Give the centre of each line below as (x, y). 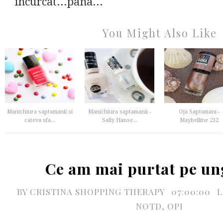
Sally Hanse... (119, 120)
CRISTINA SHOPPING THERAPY (98, 192)
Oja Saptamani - (199, 112)
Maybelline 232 (199, 120)
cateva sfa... (40, 120)
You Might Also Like (159, 33)
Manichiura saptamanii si (40, 112)
